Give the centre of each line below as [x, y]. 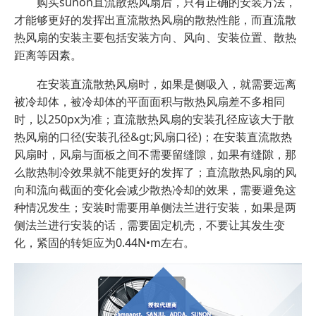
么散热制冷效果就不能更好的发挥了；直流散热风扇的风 [155, 172]
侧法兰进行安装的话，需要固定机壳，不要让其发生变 [150, 225]
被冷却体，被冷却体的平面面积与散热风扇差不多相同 [150, 101]
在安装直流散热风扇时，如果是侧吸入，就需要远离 [155, 84]
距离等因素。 [48, 55]
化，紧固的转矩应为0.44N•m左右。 [104, 242]
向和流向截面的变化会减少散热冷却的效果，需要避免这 [155, 189]
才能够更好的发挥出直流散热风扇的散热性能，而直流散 [155, 19]
